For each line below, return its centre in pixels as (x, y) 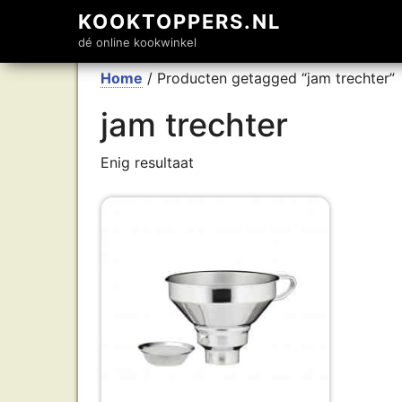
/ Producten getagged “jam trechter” (269, 78)
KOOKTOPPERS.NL (179, 22)
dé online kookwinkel (137, 42)
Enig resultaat (147, 162)
